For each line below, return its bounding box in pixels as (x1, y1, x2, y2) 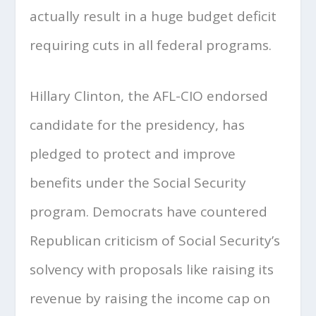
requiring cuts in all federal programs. (30, 36, 272, 55)
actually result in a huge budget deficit (30, 7, 277, 26)
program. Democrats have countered (30, 202, 268, 221)
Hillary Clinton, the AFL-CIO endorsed (30, 86, 269, 105)
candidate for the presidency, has (30, 115, 245, 134)
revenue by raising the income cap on (30, 288, 271, 308)
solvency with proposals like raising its (30, 260, 274, 279)
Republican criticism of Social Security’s (30, 231, 281, 250)
